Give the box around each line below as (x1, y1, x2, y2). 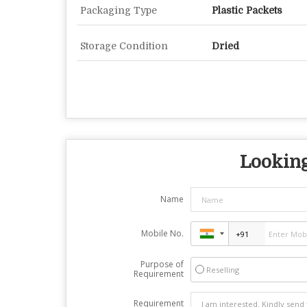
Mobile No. (140, 228, 184, 240)
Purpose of (140, 258, 184, 271)
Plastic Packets (212, 5, 282, 16)
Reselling (206, 265, 239, 275)
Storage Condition (80, 40, 168, 52)
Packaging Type (80, 5, 157, 16)
